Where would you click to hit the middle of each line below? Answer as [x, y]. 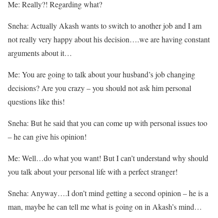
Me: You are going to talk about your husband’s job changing [101, 74]
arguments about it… [40, 53]
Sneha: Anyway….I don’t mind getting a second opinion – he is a [108, 193]
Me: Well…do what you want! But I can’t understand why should [108, 158]
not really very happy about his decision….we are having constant [109, 39]
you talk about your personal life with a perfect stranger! [93, 172]
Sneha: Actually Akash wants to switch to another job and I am [105, 26]
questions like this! [36, 102]
